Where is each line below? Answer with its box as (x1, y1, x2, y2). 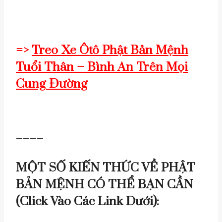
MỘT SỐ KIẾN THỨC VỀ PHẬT (16, 160, 195, 176)
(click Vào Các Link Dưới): (16, 194, 159, 210)
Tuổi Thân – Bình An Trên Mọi (16, 59, 188, 75)
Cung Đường (16, 76, 88, 92)
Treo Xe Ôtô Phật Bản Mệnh (32, 43, 188, 58)
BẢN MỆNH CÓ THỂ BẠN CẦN (16, 177, 193, 193)
